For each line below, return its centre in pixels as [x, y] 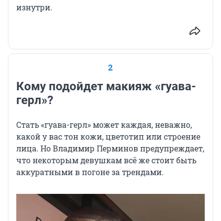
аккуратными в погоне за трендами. [90, 172]
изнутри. [34, 7]
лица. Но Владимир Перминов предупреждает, [110, 148]
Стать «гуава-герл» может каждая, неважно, [104, 125]
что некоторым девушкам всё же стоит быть [106, 160]
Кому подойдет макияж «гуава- [106, 87]
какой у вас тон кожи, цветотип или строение [108, 137]
